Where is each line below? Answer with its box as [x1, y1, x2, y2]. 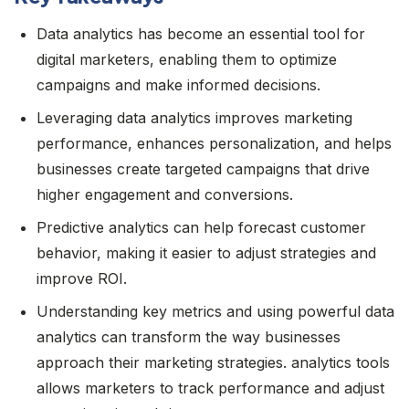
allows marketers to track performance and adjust [37, 378, 384, 397]
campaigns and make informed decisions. [37, 75, 320, 94]
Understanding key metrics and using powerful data [37, 301, 394, 320]
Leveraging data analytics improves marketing [37, 108, 352, 127]
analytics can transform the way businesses [37, 327, 341, 346]
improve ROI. [37, 268, 127, 288]
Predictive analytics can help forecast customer [37, 217, 366, 236]
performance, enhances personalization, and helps [37, 133, 392, 152]
